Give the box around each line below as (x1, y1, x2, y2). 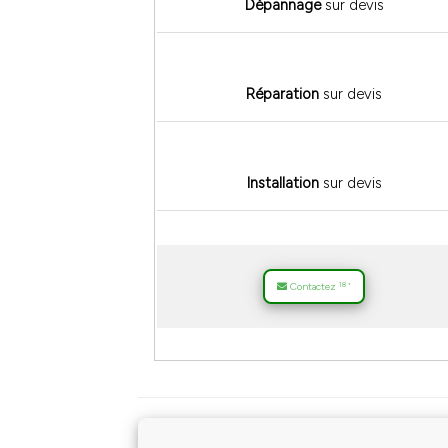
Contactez (287, 280, 340, 294)
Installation (246, 174, 319, 193)
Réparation (246, 85, 320, 104)
